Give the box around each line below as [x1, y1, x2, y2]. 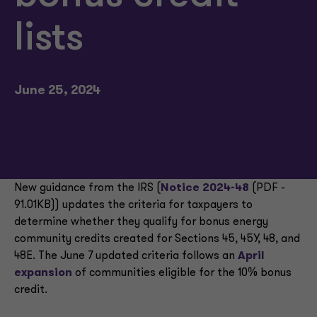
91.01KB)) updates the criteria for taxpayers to [14, 200, 253, 211]
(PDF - [249, 183, 285, 194]
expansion [14, 267, 72, 279]
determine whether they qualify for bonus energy [14, 217, 268, 228]
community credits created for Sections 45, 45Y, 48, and [14, 234, 300, 245]
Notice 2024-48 [161, 183, 249, 194]
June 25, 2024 [14, 84, 100, 98]
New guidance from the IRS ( [14, 183, 161, 194]
